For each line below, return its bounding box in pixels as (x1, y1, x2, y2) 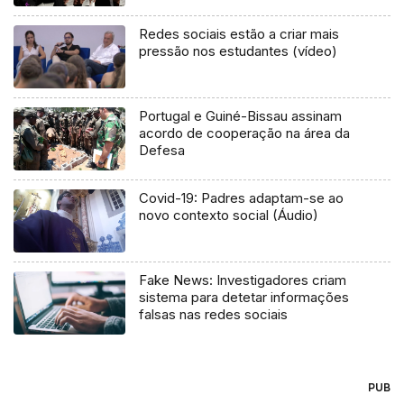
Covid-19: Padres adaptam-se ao (139, 189, 344, 207)
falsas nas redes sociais (139, 305, 289, 323)
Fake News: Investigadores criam (139, 271, 347, 289)
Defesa (139, 142, 186, 160)
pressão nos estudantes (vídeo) (139, 42, 338, 60)
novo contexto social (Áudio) (139, 207, 319, 225)
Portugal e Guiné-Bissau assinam (139, 107, 343, 125)
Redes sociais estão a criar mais (139, 25, 340, 43)
